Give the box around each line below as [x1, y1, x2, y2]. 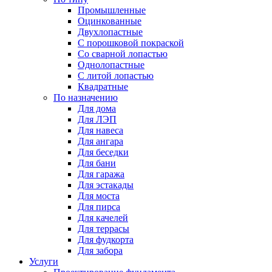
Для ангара [78, 136, 123, 146]
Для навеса [78, 125, 123, 135]
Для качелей [78, 212, 128, 223]
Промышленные [78, 5, 146, 15]
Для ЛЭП [78, 114, 117, 124]
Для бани [78, 158, 116, 168]
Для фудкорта [78, 234, 134, 245]
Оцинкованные [78, 16, 141, 26]
